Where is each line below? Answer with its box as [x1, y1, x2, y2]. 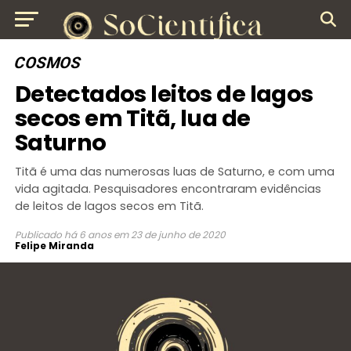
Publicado [14, 228, 62, 241]
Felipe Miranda [14, 239, 94, 252]
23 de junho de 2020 [130, 228, 226, 241]
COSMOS [12, 53, 84, 72]
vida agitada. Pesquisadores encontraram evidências [14, 181, 321, 197]
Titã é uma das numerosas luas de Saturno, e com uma [14, 164, 335, 179]
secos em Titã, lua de [14, 103, 251, 134]
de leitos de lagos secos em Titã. [14, 198, 204, 214]
